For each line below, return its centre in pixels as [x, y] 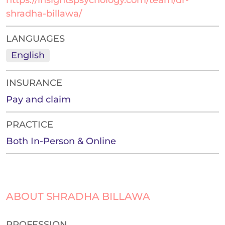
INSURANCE [34, 83]
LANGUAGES [35, 39]
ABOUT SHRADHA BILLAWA [78, 197]
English [28, 55]
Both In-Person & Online [61, 141]
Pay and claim [38, 100]
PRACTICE [30, 125]
